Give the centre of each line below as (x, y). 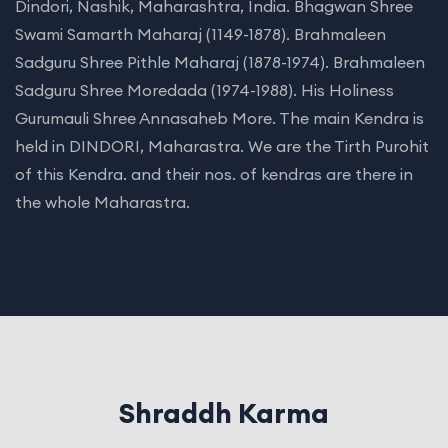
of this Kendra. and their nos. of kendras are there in (214, 174)
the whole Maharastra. (102, 202)
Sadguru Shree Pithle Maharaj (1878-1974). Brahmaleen (220, 62)
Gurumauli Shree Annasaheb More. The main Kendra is (219, 118)
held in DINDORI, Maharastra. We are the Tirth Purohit (222, 146)
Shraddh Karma (224, 413)
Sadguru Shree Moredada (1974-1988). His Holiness (204, 90)
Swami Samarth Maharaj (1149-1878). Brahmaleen (200, 34)
